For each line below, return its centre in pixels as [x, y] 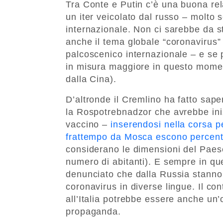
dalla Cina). [91, 79]
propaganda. [93, 211]
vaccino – [88, 124]
